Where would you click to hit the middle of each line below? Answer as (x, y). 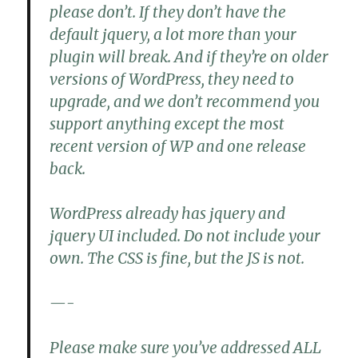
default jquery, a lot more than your (173, 35)
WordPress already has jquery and (168, 214)
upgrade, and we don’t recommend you (185, 102)
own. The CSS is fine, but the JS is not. (177, 259)
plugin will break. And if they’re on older (189, 57)
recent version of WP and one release (178, 147)
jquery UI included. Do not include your (185, 236)
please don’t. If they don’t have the (168, 12)
